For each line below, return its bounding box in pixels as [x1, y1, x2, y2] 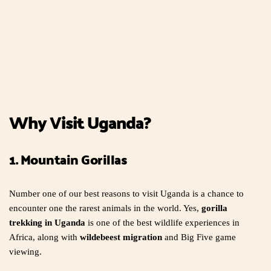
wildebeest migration [80, 232, 162, 242]
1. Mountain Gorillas [9, 146, 126, 172]
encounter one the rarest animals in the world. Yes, [9, 203, 201, 213]
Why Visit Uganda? [9, 106, 151, 138]
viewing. [9, 246, 42, 256]
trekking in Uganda [9, 217, 85, 227]
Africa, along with [9, 232, 80, 242]
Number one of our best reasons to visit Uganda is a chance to [9, 188, 244, 198]
